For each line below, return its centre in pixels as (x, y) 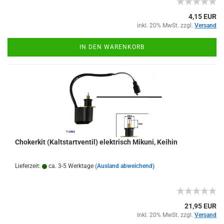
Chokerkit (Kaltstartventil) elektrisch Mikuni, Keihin (96, 142)
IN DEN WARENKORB (112, 47)
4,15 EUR (202, 16)
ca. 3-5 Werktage (70, 166)
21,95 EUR (200, 206)
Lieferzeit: (28, 166)
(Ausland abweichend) (125, 166)
